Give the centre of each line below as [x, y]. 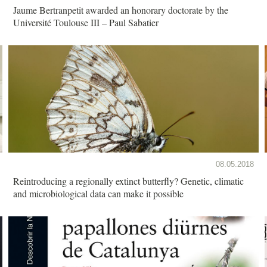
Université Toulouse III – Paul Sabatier [86, 22]
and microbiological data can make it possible [98, 193]
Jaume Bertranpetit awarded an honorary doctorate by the [121, 10]
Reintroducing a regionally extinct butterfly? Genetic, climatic [128, 181]
